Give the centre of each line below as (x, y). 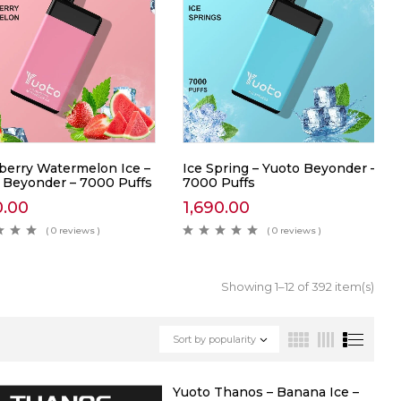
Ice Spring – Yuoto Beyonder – (279, 169)
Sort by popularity (214, 340)
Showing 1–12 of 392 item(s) (298, 287)
